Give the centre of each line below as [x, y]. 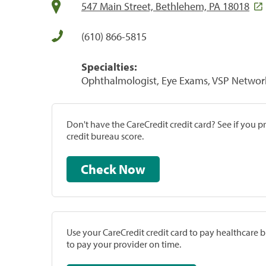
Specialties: [109, 66]
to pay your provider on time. [124, 244]
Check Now [132, 169]
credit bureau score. [105, 136]
